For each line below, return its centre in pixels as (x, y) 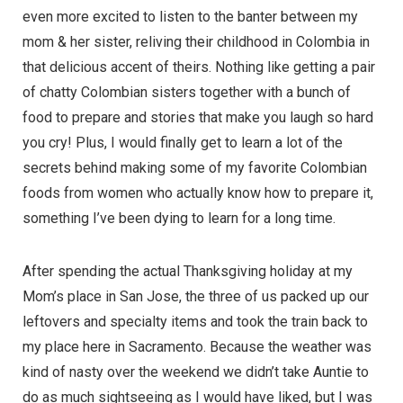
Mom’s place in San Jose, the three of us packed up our (196, 296)
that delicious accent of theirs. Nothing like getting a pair (199, 67)
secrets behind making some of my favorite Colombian (195, 167)
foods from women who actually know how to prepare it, (198, 193)
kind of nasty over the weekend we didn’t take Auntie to (196, 372)
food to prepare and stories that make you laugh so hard (198, 117)
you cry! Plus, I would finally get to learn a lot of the (183, 142)
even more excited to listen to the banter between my (190, 16)
